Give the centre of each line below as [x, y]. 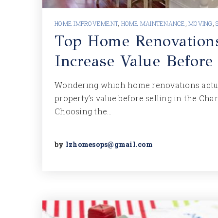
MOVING [200, 23]
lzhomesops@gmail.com [109, 144]
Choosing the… [83, 111]
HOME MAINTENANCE [153, 23]
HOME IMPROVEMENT [86, 23]
